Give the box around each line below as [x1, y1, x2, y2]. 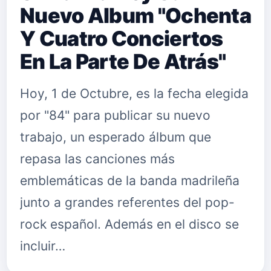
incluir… [20, 238, 65, 253]
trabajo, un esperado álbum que [20, 129, 211, 145]
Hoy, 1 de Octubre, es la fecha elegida [20, 86, 249, 101]
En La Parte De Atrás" [20, 49, 226, 74]
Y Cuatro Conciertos [20, 26, 223, 51]
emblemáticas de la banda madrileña [20, 173, 240, 188]
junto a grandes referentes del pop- [20, 195, 235, 210]
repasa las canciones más [20, 151, 175, 166]
